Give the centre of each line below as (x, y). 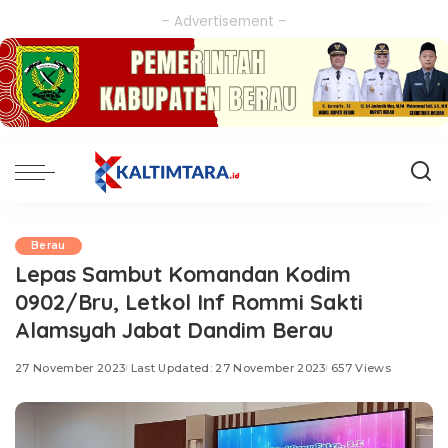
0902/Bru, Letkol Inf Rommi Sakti (189, 302)
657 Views (360, 368)
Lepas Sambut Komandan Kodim (183, 274)
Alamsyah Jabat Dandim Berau (174, 330)
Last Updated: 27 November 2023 (228, 368)
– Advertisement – (224, 21)
